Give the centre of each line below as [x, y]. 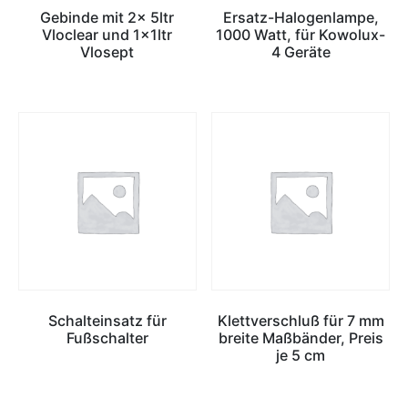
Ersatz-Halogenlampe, [301, 18]
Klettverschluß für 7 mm [301, 321]
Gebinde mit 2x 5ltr [107, 18]
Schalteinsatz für [107, 321]
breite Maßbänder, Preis [301, 338]
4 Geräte [301, 52]
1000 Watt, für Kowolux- [301, 35]
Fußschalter [107, 338]
